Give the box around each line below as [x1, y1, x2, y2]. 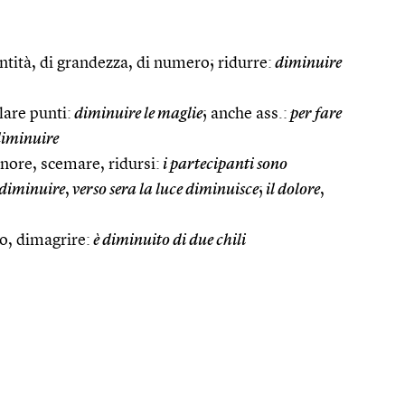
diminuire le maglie [71, 105, 202, 122]
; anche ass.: [202, 105, 287, 122]
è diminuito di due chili [90, 231, 246, 249]
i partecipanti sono [160, 155, 287, 173]
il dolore [263, 181, 320, 198]
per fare [287, 105, 342, 122]
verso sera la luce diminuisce [70, 181, 259, 198]
